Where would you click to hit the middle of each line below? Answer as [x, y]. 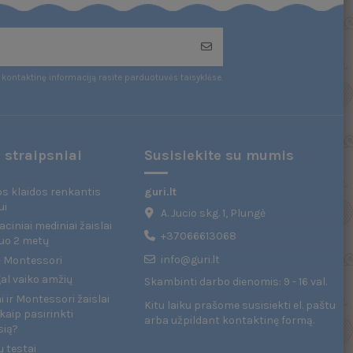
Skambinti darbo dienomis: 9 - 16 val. [235, 282]
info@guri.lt [190, 259]
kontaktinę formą [267, 321]
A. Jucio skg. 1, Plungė [213, 213]
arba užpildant [183, 321]
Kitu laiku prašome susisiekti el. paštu [240, 306]
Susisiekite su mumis [219, 156]
